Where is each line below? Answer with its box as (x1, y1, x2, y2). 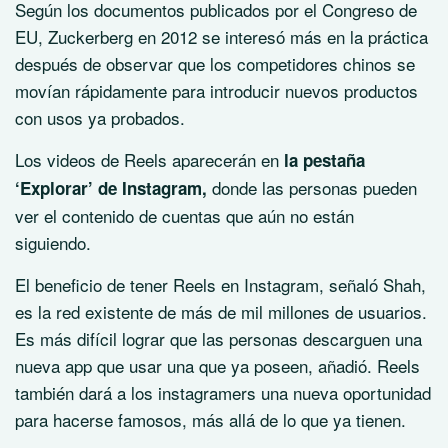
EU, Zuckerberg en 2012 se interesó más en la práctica (15, 24, 428, 50)
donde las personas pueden (207, 175, 417, 201)
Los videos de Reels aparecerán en (15, 147, 279, 173)
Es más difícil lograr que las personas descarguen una (15, 326, 422, 352)
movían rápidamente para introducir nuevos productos (15, 78, 418, 104)
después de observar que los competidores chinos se (15, 51, 415, 77)
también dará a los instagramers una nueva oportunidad (15, 380, 431, 406)
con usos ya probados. (15, 105, 185, 131)
